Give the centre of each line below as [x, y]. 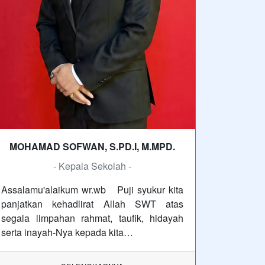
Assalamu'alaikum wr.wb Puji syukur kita [92, 189]
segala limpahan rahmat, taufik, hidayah [92, 218]
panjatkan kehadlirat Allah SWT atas [92, 203]
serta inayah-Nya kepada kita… [67, 232]
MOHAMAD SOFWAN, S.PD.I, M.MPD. [92, 146]
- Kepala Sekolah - [92, 166]
